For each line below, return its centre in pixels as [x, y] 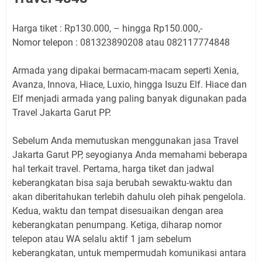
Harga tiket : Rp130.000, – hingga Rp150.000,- [107, 28]
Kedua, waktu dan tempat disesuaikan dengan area [118, 211]
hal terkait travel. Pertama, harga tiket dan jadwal [113, 168]
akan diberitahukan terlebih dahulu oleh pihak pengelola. [129, 196]
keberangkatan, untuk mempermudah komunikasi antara [129, 253]
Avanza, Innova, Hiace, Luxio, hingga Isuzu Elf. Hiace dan [130, 84]
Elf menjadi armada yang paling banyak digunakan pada [130, 98]
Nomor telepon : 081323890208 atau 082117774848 [121, 42]
